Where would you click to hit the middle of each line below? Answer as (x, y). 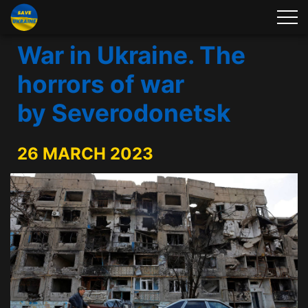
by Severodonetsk (124, 113)
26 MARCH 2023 (85, 154)
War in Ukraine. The (131, 55)
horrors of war (101, 84)
